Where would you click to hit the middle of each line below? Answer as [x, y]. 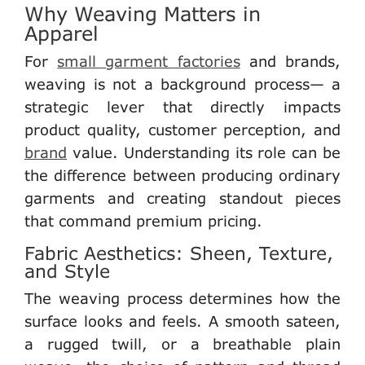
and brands [288, 61]
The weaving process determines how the [182, 298]
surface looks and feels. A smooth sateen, [182, 321]
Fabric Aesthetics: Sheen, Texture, [179, 253]
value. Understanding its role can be [204, 152]
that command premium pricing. [143, 220]
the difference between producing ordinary [182, 175]
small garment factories [149, 61]
